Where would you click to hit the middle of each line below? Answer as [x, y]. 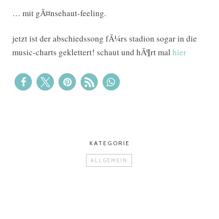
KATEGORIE [109, 143]
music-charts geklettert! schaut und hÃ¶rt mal [92, 52]
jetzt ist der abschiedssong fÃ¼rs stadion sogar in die [105, 38]
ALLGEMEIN [109, 160]
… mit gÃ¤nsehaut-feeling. [59, 13]
